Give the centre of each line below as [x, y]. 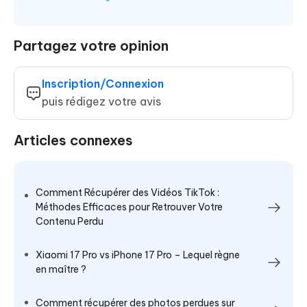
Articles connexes [73, 140]
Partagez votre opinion [91, 46]
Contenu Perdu [70, 222]
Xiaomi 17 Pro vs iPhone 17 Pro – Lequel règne [138, 255]
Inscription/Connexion [103, 84]
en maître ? [61, 270]
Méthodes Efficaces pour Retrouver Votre [129, 207]
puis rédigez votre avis [101, 102]
